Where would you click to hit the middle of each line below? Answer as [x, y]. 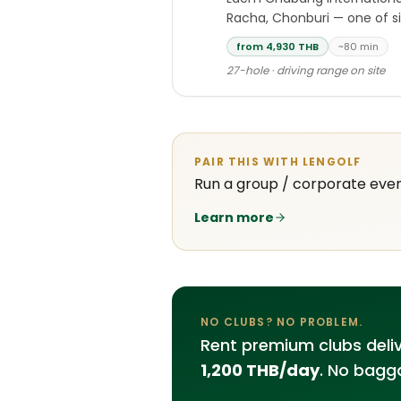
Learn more [234, 218]
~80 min [358, 47]
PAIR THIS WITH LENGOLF [278, 162]
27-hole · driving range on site [306, 70]
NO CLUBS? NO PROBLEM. [282, 322]
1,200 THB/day [260, 370]
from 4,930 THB [277, 47]
